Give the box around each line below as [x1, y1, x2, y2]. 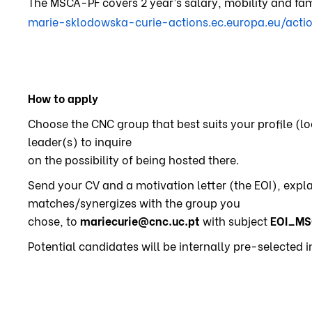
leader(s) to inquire [28, 132, 132, 149]
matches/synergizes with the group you [28, 194, 240, 210]
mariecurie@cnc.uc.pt [80, 212, 203, 228]
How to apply [28, 89, 98, 106]
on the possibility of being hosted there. [28, 150, 239, 167]
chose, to [28, 212, 80, 228]
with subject [203, 212, 270, 228]
